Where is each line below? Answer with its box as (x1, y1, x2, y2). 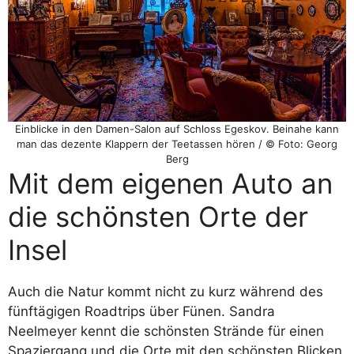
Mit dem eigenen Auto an (8, 166, 333, 200)
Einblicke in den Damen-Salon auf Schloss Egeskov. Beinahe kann (15, 122, 339, 135)
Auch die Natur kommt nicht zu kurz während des (8, 283, 323, 299)
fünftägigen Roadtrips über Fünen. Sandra (8, 303, 275, 319)
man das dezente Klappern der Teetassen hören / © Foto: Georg (17, 137, 337, 150)
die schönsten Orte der (8, 199, 308, 233)
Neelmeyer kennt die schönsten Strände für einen (8, 322, 324, 339)
